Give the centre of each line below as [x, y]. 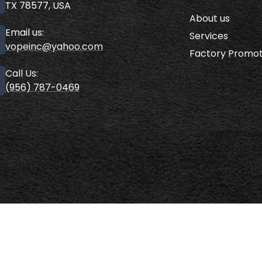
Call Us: [22, 73]
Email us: [25, 32]
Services [209, 36]
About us [210, 18]
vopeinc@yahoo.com [54, 46]
